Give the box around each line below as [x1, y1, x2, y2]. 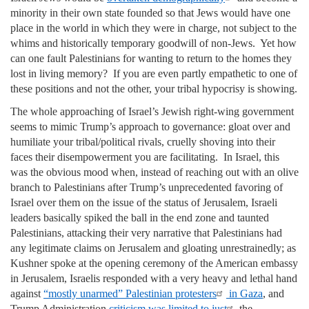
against [10, 288, 43, 300]
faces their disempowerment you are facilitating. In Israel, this [10, 151, 279, 163]
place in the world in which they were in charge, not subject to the [10, 22, 297, 34]
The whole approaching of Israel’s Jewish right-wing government [10, 106, 294, 118]
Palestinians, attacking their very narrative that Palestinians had [10, 227, 282, 239]
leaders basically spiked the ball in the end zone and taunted [10, 212, 269, 224]
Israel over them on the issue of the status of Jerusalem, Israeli [10, 197, 277, 209]
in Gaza [226, 288, 263, 300]
